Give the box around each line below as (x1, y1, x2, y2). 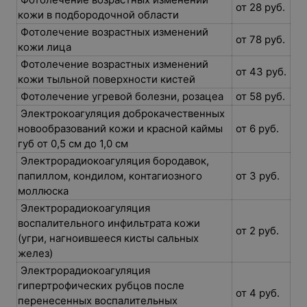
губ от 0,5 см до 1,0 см (18, 137, 131, 150)
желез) (18, 247, 56, 260)
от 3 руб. (233, 169, 282, 182)
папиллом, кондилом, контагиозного (18, 169, 202, 182)
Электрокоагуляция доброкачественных (18, 107, 225, 120)
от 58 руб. (233, 90, 288, 103)
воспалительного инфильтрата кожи (18, 217, 200, 230)
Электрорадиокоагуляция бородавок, (18, 154, 209, 167)
